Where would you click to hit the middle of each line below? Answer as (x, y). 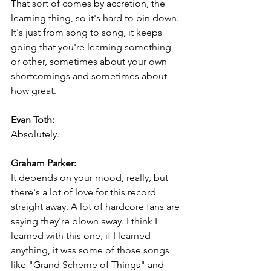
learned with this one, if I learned (82, 236)
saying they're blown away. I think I (85, 221)
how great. (34, 91)
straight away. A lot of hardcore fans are (96, 207)
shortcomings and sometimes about (90, 76)
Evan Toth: (33, 120)
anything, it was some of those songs (91, 250)
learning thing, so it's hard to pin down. (96, 18)
